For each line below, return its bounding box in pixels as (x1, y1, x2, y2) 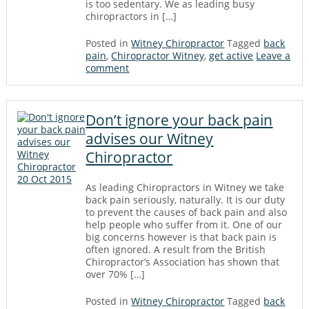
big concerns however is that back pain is (86, 230, 277, 243)
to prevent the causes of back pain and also (86, 206, 288, 219)
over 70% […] (86, 268, 146, 281)
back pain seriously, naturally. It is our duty (86, 193, 286, 206)
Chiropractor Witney (111, 49, 205, 62)
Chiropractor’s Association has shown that (86, 255, 280, 268)
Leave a (256, 49, 291, 62)
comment (86, 61, 130, 74)
